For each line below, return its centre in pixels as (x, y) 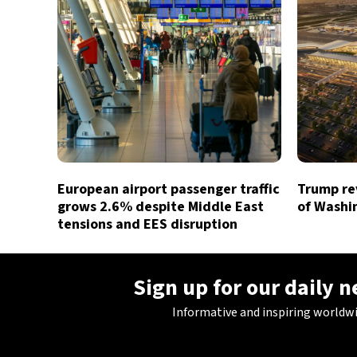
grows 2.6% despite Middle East (161, 207)
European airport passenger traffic (169, 189)
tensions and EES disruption (147, 224)
